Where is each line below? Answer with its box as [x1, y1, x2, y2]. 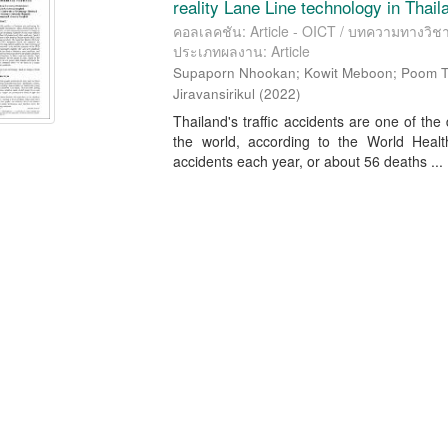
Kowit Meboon [304, 63, 394, 82]
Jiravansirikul [173, 84, 256, 103]
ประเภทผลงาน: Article [173, 41, 311, 61]
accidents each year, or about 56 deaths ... [173, 151, 444, 171]
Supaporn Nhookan [173, 63, 297, 82]
